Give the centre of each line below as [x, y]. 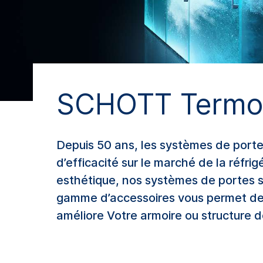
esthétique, [89, 181]
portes [237, 181]
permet [227, 198]
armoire [161, 216]
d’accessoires [138, 198]
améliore [80, 216]
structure [226, 216]
